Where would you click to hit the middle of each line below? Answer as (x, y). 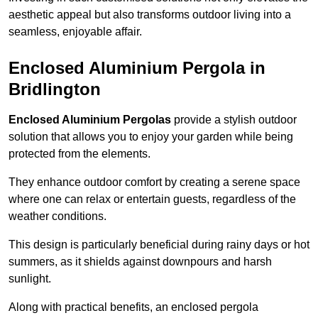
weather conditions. (57, 216)
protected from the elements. (79, 154)
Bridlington (55, 89)
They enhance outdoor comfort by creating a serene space (154, 182)
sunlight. (30, 279)
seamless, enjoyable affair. (75, 32)
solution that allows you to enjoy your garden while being (151, 137)
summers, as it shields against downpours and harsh (140, 262)
